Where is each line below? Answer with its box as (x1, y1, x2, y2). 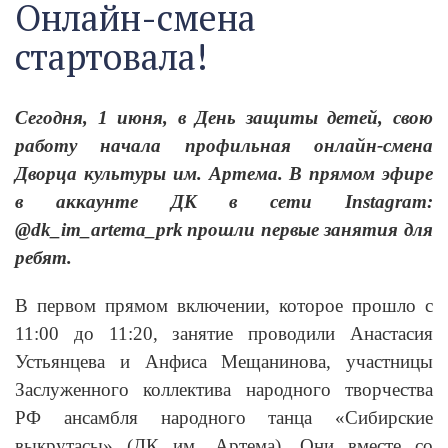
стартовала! (15, 32, 208, 80)
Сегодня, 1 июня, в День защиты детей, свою (15, 106, 433, 128)
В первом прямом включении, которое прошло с (15, 294, 433, 316)
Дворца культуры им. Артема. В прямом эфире (15, 162, 433, 184)
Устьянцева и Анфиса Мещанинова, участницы (15, 350, 433, 372)
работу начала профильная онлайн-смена (15, 134, 433, 156)
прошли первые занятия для (186, 218, 433, 240)
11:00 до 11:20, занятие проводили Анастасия (15, 322, 433, 344)
